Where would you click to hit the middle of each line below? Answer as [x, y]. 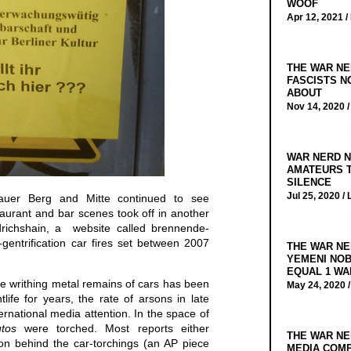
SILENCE [309, 182]
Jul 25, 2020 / [317, 196]
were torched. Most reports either [112, 328]
